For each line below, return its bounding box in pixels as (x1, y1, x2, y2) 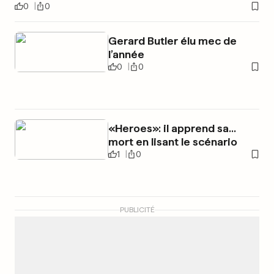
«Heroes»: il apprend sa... (108, 122, 236, 135)
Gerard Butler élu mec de (108, 34, 237, 48)
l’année (108, 48, 144, 61)
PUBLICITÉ (119, 206, 155, 215)
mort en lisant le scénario (108, 135, 237, 149)
